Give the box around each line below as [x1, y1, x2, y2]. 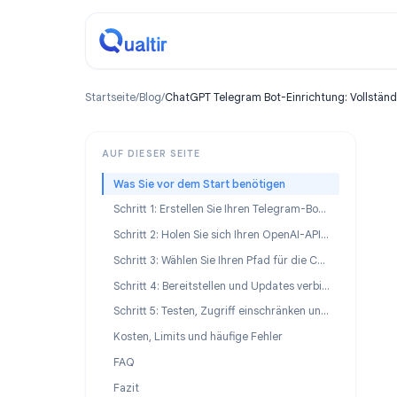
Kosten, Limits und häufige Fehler [125, 366, 314, 383]
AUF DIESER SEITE [113, 164, 223, 177]
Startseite [94, 100, 152, 116]
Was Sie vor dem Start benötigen [125, 196, 317, 213]
